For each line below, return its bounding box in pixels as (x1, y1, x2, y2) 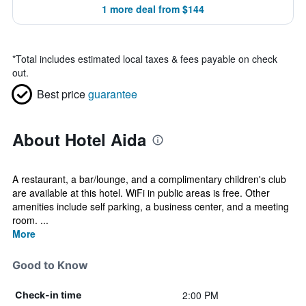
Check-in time (15, 289, 81, 301)
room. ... (12, 213, 48, 227)
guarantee (88, 86, 137, 102)
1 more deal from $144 (102, 2, 204, 16)
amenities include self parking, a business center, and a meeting (12, 199, 289, 213)
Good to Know (12, 258, 88, 272)
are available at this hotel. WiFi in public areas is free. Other (12, 186, 270, 199)
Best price (37, 86, 85, 102)
